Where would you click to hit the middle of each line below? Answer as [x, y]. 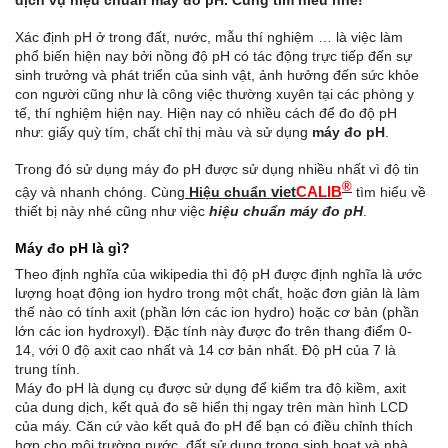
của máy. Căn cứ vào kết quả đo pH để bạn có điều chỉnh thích [214, 426]
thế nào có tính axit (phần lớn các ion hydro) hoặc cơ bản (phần [217, 312]
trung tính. [47, 369]
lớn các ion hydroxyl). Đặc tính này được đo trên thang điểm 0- [213, 331]
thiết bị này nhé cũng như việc [112, 211]
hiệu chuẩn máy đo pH [286, 211]
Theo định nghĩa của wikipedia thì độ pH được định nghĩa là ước [218, 274]
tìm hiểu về [389, 192]
